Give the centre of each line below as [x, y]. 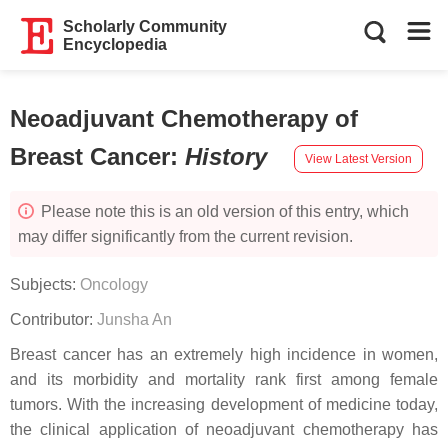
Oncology [114, 284]
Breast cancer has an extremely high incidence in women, [224, 354]
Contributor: [53, 319]
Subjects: [45, 284]
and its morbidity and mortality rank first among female [224, 379]
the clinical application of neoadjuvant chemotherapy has [224, 429]
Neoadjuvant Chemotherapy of [184, 118]
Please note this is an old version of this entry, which [223, 211]
